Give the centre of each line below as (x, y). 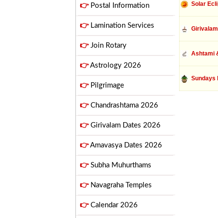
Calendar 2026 (113, 205)
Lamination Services (121, 26)
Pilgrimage (106, 85)
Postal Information (119, 6)
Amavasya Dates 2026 (125, 145)
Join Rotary (108, 45)
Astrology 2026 (115, 65)
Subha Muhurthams (120, 165)
